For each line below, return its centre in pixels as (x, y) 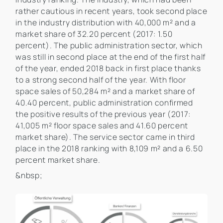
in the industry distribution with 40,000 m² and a (106, 23)
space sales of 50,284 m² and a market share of (105, 91)
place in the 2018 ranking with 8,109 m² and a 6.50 (109, 149)
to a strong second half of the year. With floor (101, 80)
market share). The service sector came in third (105, 137)
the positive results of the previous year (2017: (103, 114)
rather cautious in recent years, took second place (111, 11)
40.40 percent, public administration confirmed (104, 103)
